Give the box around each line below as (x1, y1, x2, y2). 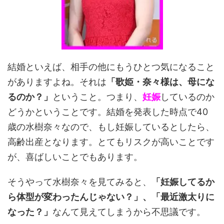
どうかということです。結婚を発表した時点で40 (7, 106, 208, 117)
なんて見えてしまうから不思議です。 (52, 206, 205, 217)
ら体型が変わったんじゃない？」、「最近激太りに (7, 191, 214, 202)
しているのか (160, 91, 214, 102)
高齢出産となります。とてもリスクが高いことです (7, 136, 214, 147)
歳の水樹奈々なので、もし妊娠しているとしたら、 (7, 121, 214, 132)
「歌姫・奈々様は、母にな (106, 76, 214, 87)
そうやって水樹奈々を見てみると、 (7, 176, 151, 187)
